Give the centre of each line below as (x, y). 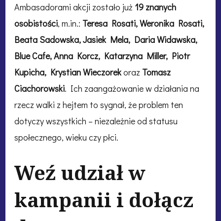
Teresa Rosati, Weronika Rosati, (143, 23)
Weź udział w (80, 172)
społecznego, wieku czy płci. (66, 137)
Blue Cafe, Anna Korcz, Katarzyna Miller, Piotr (102, 55)
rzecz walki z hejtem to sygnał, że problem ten (99, 104)
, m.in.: (70, 23)
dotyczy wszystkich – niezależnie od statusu (96, 121)
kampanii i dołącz (104, 199)
